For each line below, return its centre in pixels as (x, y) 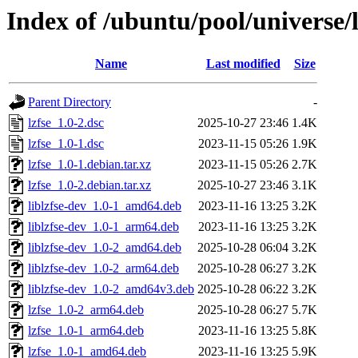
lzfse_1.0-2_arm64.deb (86, 310)
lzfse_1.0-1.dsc (66, 144)
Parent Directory (70, 102)
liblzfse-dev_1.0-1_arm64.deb (103, 227)
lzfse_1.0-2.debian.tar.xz (89, 185)
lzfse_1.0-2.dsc (66, 123)
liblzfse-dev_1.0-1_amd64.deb (105, 206)
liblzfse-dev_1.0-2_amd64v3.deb (111, 289)
